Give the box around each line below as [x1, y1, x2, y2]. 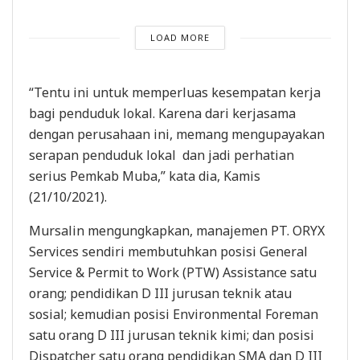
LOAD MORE [149, 31, 210, 44]
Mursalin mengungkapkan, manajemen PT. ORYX [29, 222, 325, 240]
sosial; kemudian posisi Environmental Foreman [29, 305, 318, 324]
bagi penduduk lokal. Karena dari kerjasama [29, 104, 296, 123]
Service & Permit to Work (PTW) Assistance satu [29, 264, 317, 282]
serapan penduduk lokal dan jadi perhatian [29, 146, 294, 165]
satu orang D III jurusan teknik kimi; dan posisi [29, 326, 314, 345]
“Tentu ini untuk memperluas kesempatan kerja [29, 84, 321, 102]
